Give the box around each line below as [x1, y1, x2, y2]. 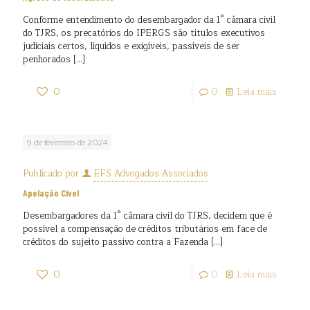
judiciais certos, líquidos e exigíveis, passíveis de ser [23, 39, 239, 54]
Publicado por [23, 166, 82, 181]
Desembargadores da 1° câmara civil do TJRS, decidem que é [23, 208, 272, 224]
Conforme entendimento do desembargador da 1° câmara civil [23, 12, 275, 28]
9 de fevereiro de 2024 [26, 136, 108, 149]
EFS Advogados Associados [93, 166, 208, 181]
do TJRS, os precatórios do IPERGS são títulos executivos [23, 26, 265, 41]
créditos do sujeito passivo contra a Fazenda [23, 235, 208, 250]
